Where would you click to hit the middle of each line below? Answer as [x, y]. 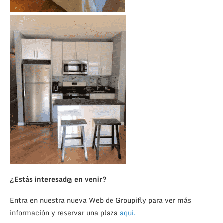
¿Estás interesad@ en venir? [58, 179]
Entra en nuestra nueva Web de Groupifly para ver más [101, 200]
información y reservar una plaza [65, 212]
